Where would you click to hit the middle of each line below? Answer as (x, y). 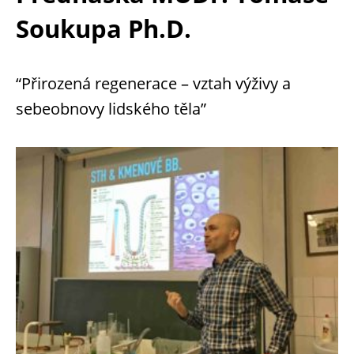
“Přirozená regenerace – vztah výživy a (153, 83)
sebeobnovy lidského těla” (111, 108)
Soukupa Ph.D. (104, 28)
